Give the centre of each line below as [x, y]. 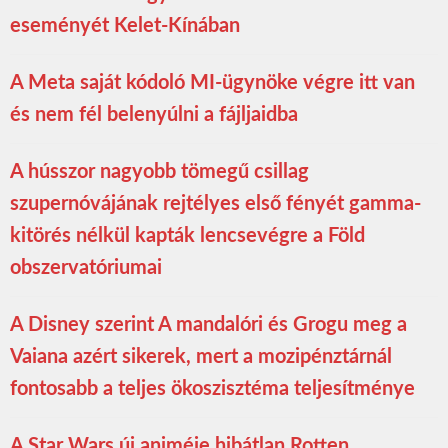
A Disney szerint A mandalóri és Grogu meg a [208, 325]
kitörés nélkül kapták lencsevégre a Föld [187, 236]
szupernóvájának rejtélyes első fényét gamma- [215, 204]
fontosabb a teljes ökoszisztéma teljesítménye [212, 389]
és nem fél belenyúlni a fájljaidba [154, 115]
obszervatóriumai [86, 268]
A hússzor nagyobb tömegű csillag [159, 172]
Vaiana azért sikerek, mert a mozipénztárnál [201, 357]
